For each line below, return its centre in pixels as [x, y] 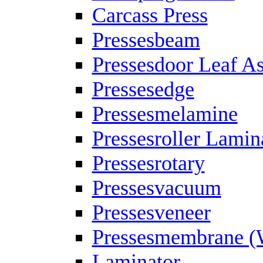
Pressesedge [143, 89]
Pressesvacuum [156, 188]
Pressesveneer [151, 213]
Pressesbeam [146, 40]
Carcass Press [150, 15]
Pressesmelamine [165, 114]
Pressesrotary [148, 163]
